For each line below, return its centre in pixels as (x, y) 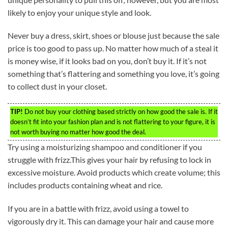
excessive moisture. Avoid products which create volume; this (114, 173)
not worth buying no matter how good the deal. (78, 132)
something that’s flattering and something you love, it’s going (113, 74)
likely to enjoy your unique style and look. (79, 12)
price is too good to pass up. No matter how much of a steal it (113, 48)
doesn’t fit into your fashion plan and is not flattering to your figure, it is (113, 122)
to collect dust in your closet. (57, 87)
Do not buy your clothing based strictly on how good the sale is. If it (120, 112)
